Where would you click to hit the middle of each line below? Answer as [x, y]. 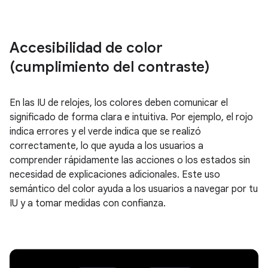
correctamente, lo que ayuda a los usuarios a [106, 146]
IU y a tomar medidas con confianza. [88, 203]
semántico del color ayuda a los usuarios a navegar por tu [134, 189]
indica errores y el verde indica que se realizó [105, 131]
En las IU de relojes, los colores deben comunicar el [119, 103]
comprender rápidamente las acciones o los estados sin [130, 160]
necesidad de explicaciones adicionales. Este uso [115, 174]
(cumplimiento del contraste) [109, 67]
